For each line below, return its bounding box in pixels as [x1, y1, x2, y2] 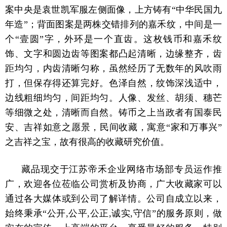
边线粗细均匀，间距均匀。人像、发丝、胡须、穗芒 [5, 93, 222, 103]
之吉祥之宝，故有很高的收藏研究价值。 [5, 137, 169, 147]
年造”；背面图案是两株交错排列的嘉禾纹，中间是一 [5, 19, 222, 30]
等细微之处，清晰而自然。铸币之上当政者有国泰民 [5, 107, 222, 118]
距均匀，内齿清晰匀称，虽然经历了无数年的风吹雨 [5, 63, 222, 74]
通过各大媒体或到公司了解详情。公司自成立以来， [5, 194, 222, 204]
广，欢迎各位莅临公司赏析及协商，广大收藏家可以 [5, 179, 222, 190]
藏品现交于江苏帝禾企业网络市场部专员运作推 [21, 164, 222, 175]
